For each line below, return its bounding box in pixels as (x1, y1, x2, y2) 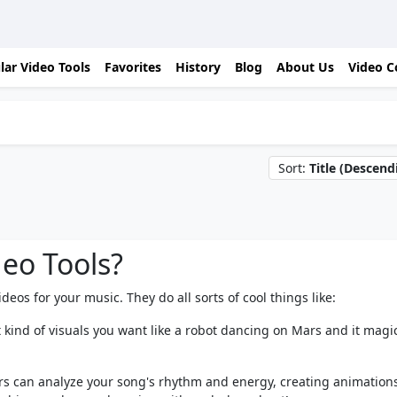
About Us (276, 58, 334, 76)
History (175, 58, 221, 76)
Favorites (105, 58, 161, 76)
